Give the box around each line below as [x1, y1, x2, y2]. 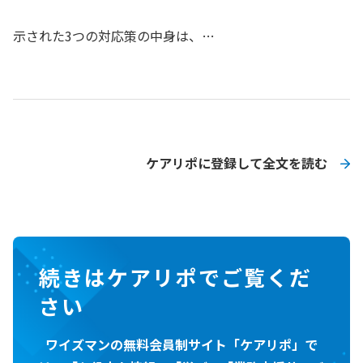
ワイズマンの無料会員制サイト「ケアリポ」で [45, 334, 318, 354]
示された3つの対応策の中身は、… [13, 26, 215, 46]
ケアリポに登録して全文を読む [146, 153, 327, 173]
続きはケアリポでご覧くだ [39, 261, 312, 292]
